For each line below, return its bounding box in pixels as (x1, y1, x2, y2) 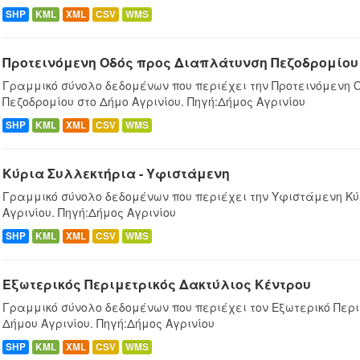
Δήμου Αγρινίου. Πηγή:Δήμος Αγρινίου (2, 315, 215, 332)
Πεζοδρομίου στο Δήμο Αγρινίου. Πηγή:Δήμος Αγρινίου (2, 93, 305, 110)
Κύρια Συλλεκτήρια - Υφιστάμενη (2, 164, 230, 183)
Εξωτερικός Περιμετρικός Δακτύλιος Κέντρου (2, 275, 311, 294)
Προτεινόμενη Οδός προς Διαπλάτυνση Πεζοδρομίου (2, 53, 358, 72)
